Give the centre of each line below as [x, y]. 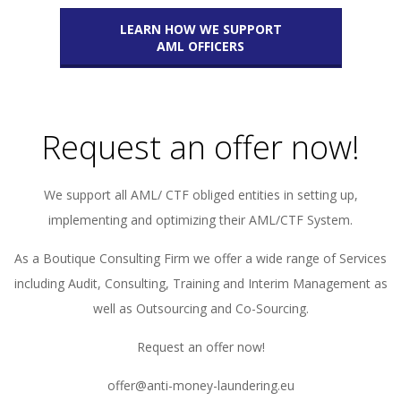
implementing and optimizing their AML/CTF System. [200, 220]
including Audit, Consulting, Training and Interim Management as [200, 283]
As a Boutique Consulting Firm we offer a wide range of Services [200, 258]
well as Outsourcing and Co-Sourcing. [200, 308]
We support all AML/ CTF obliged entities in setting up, [200, 195]
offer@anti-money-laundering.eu [200, 385]
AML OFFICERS [200, 46]
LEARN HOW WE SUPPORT [200, 29]
